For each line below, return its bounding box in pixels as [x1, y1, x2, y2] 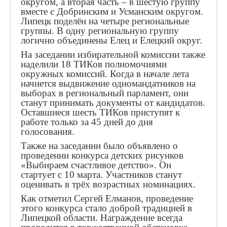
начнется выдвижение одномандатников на [21, 78, 196, 89]
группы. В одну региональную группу [21, 25, 179, 36]
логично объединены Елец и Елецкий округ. [21, 35, 202, 46]
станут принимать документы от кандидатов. [21, 97, 205, 108]
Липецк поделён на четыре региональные [21, 16, 189, 26]
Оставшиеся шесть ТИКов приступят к [21, 107, 180, 118]
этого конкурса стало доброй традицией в [21, 203, 192, 213]
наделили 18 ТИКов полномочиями [21, 59, 167, 69]
